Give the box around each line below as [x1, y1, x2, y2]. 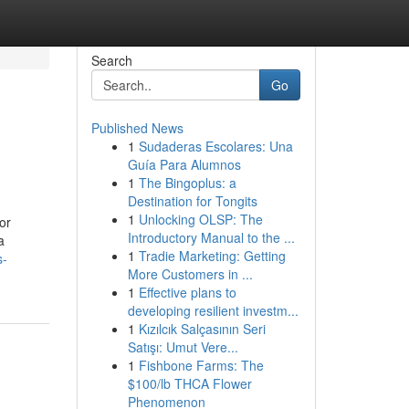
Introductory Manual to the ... [127, 228, 295, 246]
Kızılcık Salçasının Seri [138, 320, 266, 338]
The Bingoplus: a [138, 173, 236, 192]
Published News [90, 119, 184, 137]
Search [90, 51, 132, 69]
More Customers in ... [127, 265, 253, 283]
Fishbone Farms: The [138, 356, 264, 374]
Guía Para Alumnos [127, 155, 241, 173]
